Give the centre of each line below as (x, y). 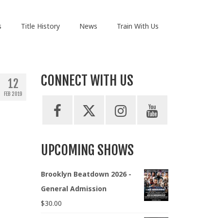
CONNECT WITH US (87, 81)
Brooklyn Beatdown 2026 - (86, 174)
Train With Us (137, 26)
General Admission (73, 189)
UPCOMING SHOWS (87, 150)
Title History (40, 26)
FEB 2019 (13, 94)
